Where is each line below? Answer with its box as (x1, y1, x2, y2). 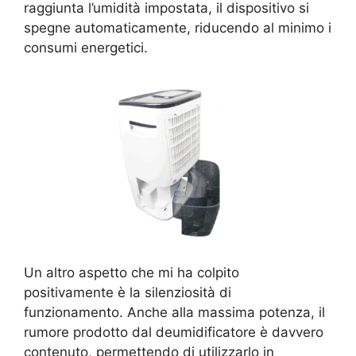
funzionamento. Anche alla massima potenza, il (24, 304, 325, 320)
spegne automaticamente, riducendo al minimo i (24, 20, 331, 36)
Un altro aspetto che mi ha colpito (24, 265, 239, 281)
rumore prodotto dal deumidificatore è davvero (24, 324, 323, 340)
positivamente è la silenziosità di (24, 284, 231, 300)
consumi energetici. (24, 40, 148, 56)
